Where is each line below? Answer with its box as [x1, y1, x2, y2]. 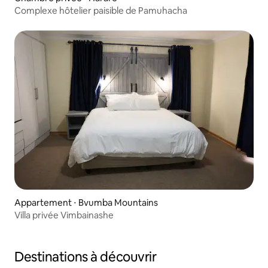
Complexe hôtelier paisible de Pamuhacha [14, 4, 187, 16]
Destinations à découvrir [14, 248, 157, 266]
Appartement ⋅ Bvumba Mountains [14, 197, 158, 209]
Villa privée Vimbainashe [14, 209, 114, 221]
